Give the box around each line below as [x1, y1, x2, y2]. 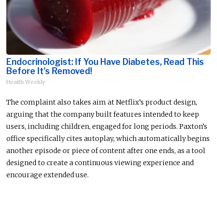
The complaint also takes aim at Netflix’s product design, [6, 97, 198, 107]
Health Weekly [6, 78, 46, 85]
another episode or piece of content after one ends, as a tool [6, 146, 206, 155]
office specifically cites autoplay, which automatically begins [6, 134, 210, 143]
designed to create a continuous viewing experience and [6, 158, 194, 167]
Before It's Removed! [6, 65, 93, 76]
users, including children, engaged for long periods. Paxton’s [6, 122, 208, 131]
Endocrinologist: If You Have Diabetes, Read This [6, 56, 204, 67]
